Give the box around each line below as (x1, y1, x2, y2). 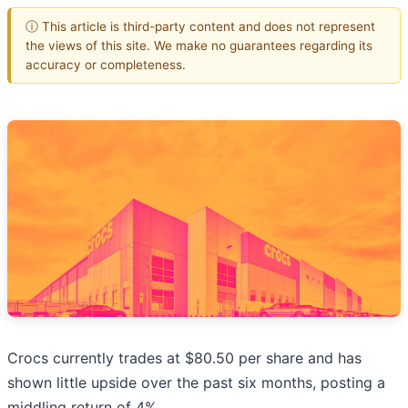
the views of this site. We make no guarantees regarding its (25, 37, 372, 53)
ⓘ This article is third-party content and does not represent (25, 18, 375, 34)
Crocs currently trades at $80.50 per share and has (7, 349, 362, 368)
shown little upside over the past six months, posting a (7, 373, 385, 393)
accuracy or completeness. (25, 56, 186, 72)
